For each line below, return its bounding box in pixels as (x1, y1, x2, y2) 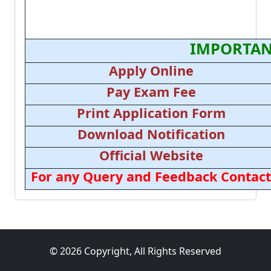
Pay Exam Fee (106, 83, 196, 100)
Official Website (99, 146, 203, 164)
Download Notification (77, 125, 225, 143)
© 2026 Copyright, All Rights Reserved (50, 244, 221, 258)
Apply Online (109, 62, 194, 79)
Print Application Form (77, 104, 226, 122)
